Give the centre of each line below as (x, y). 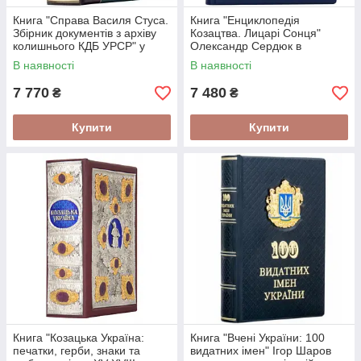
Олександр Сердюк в (246, 46)
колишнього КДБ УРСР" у (79, 46)
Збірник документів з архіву (85, 33)
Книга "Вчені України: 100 (257, 338)
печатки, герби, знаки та (77, 351)
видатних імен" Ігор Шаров (261, 351)
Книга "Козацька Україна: (79, 338)
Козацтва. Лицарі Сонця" (255, 33)
